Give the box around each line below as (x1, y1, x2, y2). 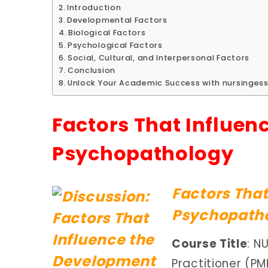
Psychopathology (52, 140, 234, 167)
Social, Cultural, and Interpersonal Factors (67, 53, 250, 63)
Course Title (172, 235, 248, 252)
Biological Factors (68, 28, 146, 38)
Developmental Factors (66, 15, 167, 25)
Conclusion (67, 65, 115, 75)
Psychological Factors (67, 40, 163, 50)
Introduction (66, 2, 121, 13)
